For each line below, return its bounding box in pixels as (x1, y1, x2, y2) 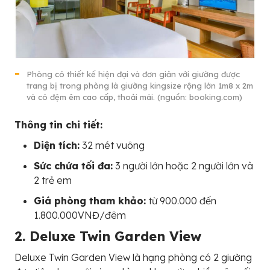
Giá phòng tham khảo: (34, 195, 146, 207)
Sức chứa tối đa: (34, 160, 113, 172)
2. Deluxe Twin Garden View (14, 228, 201, 245)
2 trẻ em (34, 174, 72, 187)
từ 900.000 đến (146, 195, 216, 207)
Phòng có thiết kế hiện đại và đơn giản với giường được (27, 69, 240, 80)
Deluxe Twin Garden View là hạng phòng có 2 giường (14, 251, 252, 264)
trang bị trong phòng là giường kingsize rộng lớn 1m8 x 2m (27, 81, 253, 91)
